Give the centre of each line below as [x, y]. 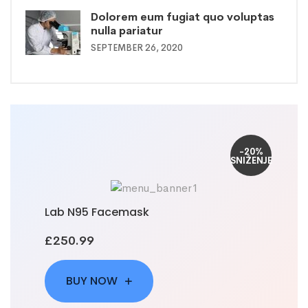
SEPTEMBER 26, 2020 [137, 48]
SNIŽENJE [251, 161]
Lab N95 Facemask [97, 212]
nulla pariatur [127, 31]
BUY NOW [93, 281]
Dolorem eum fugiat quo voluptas [183, 17]
